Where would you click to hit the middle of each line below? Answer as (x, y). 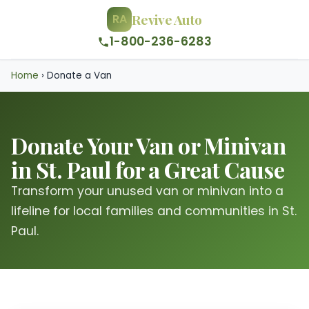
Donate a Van (78, 76)
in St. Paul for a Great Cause (148, 169)
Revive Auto (167, 19)
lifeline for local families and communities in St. (154, 211)
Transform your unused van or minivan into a (147, 191)
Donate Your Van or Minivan (149, 145)
